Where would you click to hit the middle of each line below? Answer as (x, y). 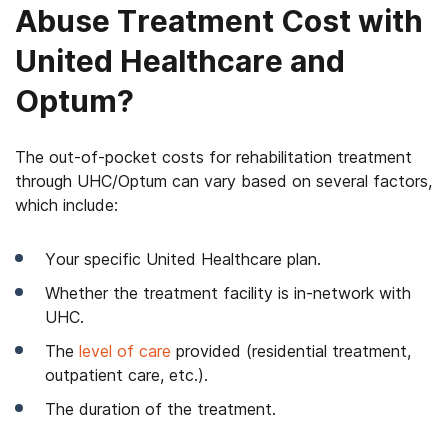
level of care (125, 351)
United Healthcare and (180, 61)
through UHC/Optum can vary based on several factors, (223, 181)
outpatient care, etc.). (126, 375)
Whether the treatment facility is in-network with (228, 293)
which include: (66, 205)
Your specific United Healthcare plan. (183, 259)
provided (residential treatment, (291, 351)
